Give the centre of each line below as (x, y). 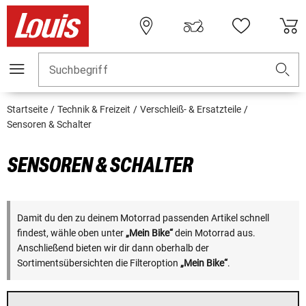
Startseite (27, 110)
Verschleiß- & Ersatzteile (191, 110)
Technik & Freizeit (94, 110)
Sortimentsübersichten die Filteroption (99, 263)
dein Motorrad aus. (214, 233)
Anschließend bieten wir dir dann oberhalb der (113, 248)
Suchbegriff (79, 70)
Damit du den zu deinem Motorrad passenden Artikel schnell (143, 218)
